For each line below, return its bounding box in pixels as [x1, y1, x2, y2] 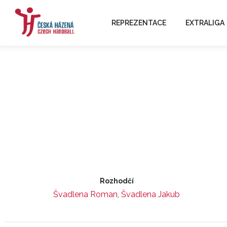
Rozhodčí [99, 177, 134, 185]
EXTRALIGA [185, 18, 224, 27]
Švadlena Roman [53, 190, 118, 199]
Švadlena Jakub [121, 190, 180, 199]
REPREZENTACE [111, 18, 166, 27]
